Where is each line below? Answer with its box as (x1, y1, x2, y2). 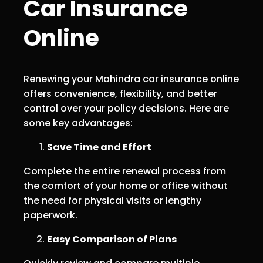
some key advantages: (23, 116, 133, 130)
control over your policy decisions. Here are (23, 102, 229, 115)
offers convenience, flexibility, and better (23, 87, 217, 100)
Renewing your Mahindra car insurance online (23, 72, 239, 86)
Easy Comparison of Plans (47, 232, 177, 246)
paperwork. (23, 208, 77, 222)
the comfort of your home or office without (23, 179, 228, 193)
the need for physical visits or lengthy (23, 194, 201, 207)
